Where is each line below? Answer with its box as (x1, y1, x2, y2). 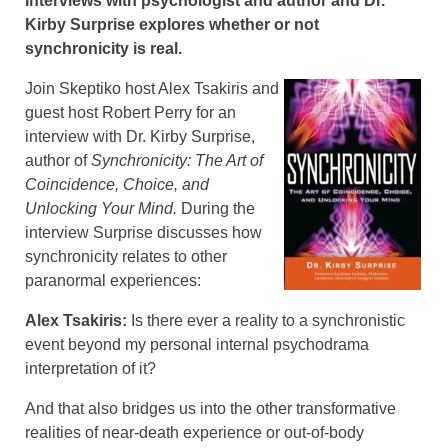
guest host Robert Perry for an (25, 103, 236, 121)
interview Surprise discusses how (25, 223, 262, 241)
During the (181, 199, 255, 217)
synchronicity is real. (25, 39, 182, 57)
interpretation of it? (25, 359, 156, 377)
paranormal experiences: (25, 271, 201, 289)
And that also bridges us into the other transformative (25, 399, 396, 417)
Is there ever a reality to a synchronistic (127, 311, 405, 329)
